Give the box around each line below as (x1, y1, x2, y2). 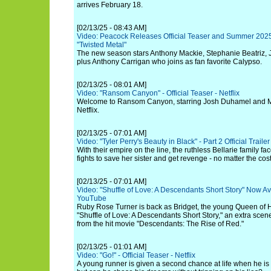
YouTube (77, 194, 106, 203)
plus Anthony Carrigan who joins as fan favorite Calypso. (77, 57, 262, 66)
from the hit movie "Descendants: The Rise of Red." (77, 220, 244, 228)
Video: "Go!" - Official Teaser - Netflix (77, 251, 195, 260)
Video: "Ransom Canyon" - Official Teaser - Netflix (77, 89, 240, 97)
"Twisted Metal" (77, 41, 126, 49)
